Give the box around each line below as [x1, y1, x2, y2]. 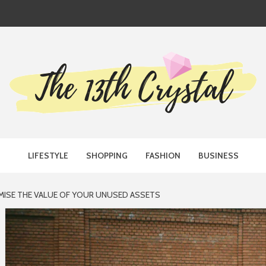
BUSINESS [198, 150, 239, 161]
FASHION [145, 150, 180, 161]
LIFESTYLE [27, 150, 68, 161]
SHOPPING [85, 150, 128, 161]
